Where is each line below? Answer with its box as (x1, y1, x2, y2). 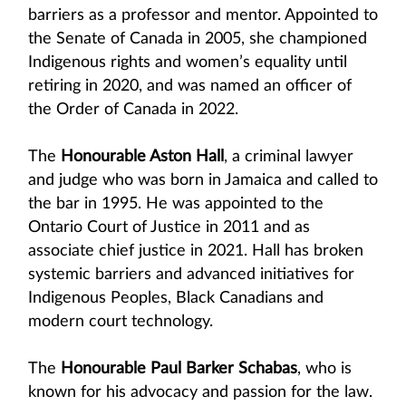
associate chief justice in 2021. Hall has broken (28, 243, 363, 259)
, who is (297, 361, 352, 377)
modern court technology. (28, 314, 213, 330)
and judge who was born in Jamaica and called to (28, 172, 378, 188)
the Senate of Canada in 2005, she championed (28, 31, 367, 47)
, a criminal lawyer (224, 149, 353, 165)
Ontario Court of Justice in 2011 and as (28, 219, 310, 236)
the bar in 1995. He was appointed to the (28, 196, 324, 212)
